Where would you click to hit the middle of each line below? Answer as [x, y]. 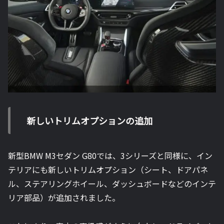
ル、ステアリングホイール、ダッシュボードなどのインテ [112, 183]
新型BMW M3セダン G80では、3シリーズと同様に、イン [110, 155]
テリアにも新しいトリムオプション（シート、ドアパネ [108, 169]
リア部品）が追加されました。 [64, 197]
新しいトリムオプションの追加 [89, 120]
